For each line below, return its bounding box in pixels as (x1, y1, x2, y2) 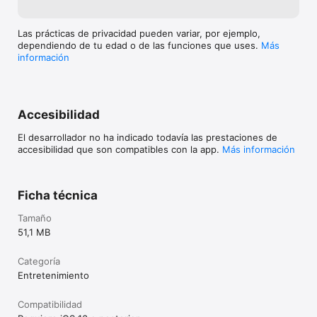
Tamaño (18, 212, 52, 224)
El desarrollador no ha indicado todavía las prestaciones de (18, 132, 277, 144)
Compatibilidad (18, 299, 82, 311)
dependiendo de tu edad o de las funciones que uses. (18, 40, 261, 52)
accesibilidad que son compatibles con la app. (18, 144, 222, 156)
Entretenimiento (18, 270, 89, 282)
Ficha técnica (18, 188, 98, 203)
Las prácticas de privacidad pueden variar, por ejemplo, (18, 28, 260, 40)
